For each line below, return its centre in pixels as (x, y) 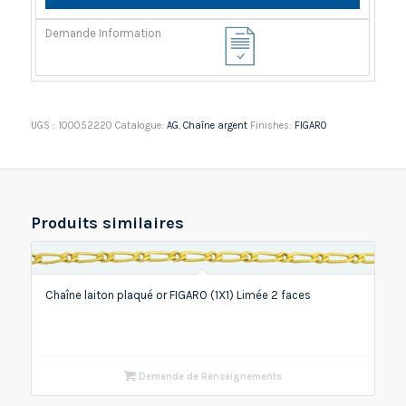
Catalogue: (140, 125)
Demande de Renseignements (208, 376)
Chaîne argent (215, 125)
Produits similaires (107, 222)
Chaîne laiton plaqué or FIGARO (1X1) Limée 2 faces (178, 295)
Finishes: (272, 125)
